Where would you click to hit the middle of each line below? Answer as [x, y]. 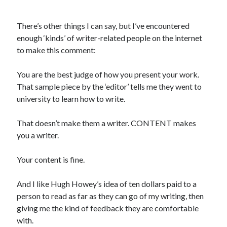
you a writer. [38, 135]
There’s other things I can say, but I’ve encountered [103, 26]
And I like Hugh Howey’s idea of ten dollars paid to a [107, 184]
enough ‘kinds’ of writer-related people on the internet [110, 38]
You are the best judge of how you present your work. [108, 74]
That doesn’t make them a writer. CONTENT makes [107, 123]
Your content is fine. [51, 159]
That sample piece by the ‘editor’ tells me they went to [109, 86]
